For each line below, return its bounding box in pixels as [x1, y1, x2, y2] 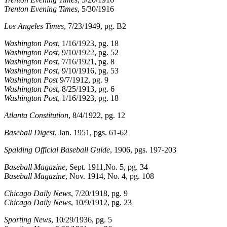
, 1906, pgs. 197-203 [110, 145, 176, 154]
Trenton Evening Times [4, 4, 78, 13]
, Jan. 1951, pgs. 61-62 [55, 128, 128, 137]
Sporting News [4, 215, 51, 224]
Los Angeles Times [4, 21, 64, 30]
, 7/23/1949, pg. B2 [64, 21, 126, 30]
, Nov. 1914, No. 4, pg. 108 [65, 171, 154, 180]
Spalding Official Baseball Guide [4, 145, 110, 154]
